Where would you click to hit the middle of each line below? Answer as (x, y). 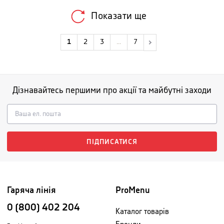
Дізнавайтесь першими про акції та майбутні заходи (112, 90)
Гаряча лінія (31, 190)
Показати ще (119, 16)
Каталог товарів (142, 212)
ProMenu (133, 190)
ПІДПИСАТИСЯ (112, 142)
